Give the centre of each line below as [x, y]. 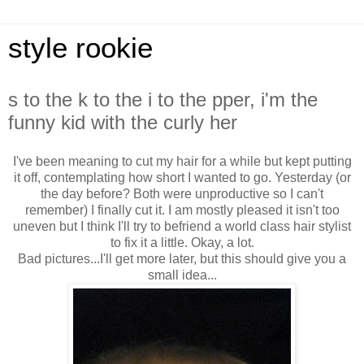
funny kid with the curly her [123, 122]
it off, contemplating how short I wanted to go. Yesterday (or [182, 177]
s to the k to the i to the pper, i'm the [163, 100]
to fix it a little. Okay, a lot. [182, 242]
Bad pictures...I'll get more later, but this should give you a [182, 258]
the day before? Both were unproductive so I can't [182, 193]
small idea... [182, 275]
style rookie [80, 48]
